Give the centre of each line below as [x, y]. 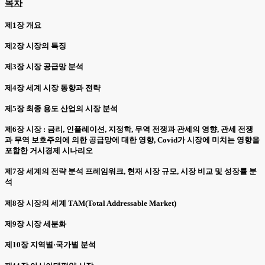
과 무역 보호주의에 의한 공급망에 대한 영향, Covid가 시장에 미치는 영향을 [132, 140]
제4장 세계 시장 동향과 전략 [53, 88]
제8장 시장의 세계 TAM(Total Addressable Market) [91, 203]
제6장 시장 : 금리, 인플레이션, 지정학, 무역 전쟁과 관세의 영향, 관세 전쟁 [129, 130]
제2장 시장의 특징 [35, 46]
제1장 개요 [23, 25]
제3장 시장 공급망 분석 [44, 67]
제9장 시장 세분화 [35, 224]
